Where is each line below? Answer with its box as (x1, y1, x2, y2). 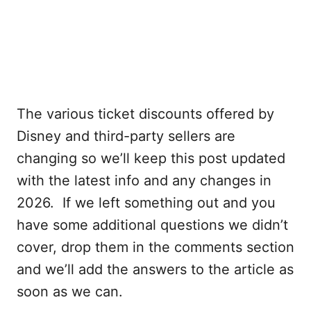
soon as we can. (17, 283, 123, 300)
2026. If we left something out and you (17, 194, 276, 211)
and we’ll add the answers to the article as (17, 260, 294, 278)
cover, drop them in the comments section (17, 238, 294, 255)
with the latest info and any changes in (17, 171, 271, 189)
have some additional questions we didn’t (17, 216, 288, 233)
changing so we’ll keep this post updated (17, 149, 285, 167)
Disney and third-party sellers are (17, 127, 235, 144)
